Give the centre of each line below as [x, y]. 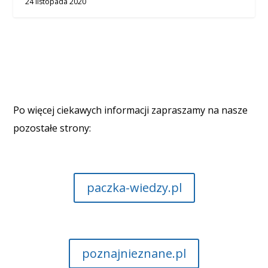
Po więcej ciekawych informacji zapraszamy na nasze [131, 110]
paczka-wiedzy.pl [134, 187]
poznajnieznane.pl [134, 253]
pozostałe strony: [52, 128]
